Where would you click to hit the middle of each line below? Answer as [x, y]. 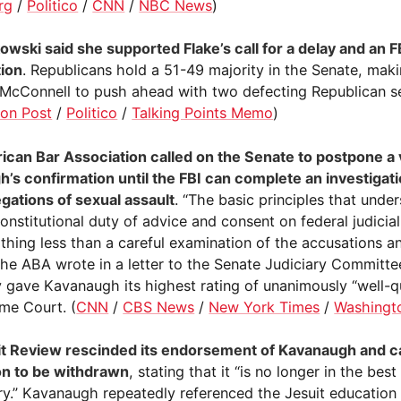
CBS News [159, 307]
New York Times [264, 307]
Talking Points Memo [203, 113]
